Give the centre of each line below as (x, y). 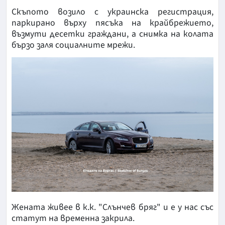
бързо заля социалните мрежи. (73, 45)
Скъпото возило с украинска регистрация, (113, 12)
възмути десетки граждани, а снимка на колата (113, 34)
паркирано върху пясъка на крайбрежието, (113, 23)
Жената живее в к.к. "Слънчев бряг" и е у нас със (113, 207)
